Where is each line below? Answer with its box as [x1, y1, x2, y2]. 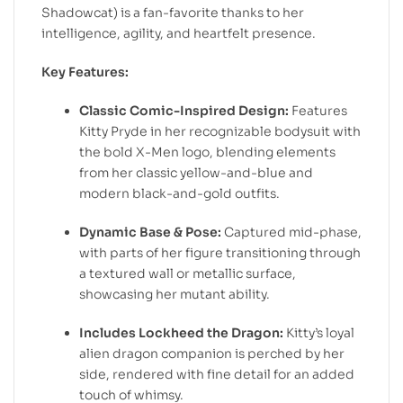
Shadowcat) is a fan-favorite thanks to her [41, 4, 304, 22]
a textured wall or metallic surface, [79, 264, 296, 282]
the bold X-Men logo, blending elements [79, 143, 336, 160]
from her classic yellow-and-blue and [79, 164, 313, 181]
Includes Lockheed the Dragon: [79, 324, 283, 341]
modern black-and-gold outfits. [79, 184, 280, 201]
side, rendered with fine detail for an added [79, 365, 354, 382]
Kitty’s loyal [283, 324, 354, 341]
